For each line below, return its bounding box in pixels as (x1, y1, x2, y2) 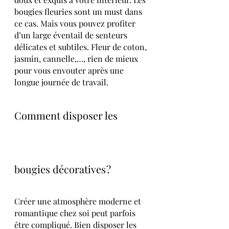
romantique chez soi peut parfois (14, 207, 138, 218)
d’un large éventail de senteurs (14, 29, 129, 40)
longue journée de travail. (14, 76, 108, 87)
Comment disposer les (14, 108, 120, 122)
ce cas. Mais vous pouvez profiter (14, 17, 138, 29)
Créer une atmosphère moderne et (14, 195, 143, 207)
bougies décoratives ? (14, 162, 113, 176)
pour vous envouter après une (14, 64, 126, 76)
